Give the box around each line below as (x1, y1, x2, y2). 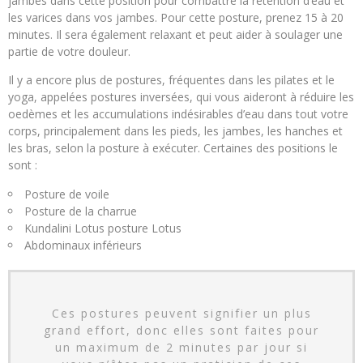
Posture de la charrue (24, 203, 137, 219)
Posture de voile (24, 186, 109, 202)
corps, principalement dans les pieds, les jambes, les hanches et (8, 122, 343, 139)
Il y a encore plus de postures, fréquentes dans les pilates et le (8, 71, 335, 88)
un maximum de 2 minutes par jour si (55, 339, 308, 355)
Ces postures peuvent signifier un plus (51, 305, 312, 321)
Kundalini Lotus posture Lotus (24, 220, 181, 236)
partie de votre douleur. (8, 43, 130, 59)
